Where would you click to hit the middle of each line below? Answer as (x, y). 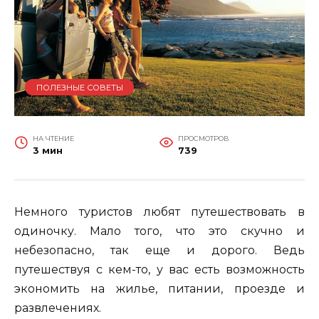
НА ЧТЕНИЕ (53, 138)
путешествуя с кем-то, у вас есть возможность (159, 269)
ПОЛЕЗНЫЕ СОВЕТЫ (79, 87)
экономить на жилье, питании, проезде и (159, 288)
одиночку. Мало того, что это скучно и (159, 231)
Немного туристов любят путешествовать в (159, 211)
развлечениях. (58, 308)
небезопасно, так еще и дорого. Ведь (159, 250)
